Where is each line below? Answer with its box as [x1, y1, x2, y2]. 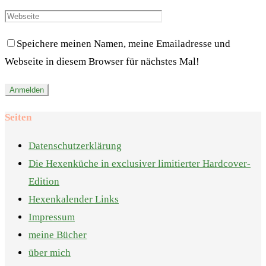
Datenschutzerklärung [28, 140, 122, 152]
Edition [28, 176, 59, 188]
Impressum [28, 211, 75, 223]
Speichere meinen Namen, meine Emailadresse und [17, 37, 230, 49]
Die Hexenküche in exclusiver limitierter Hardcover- [28, 158, 251, 170]
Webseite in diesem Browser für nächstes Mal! [5, 55, 199, 67]
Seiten [5, 112, 31, 123]
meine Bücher [28, 229, 87, 241]
